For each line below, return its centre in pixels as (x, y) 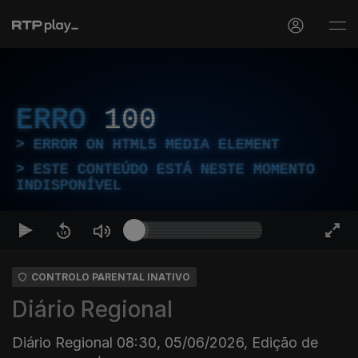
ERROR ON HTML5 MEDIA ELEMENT (157, 145)
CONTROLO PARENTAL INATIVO (111, 277)
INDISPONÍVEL (69, 185)
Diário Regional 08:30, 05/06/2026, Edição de (165, 342)
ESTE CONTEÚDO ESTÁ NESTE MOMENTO (174, 169)
